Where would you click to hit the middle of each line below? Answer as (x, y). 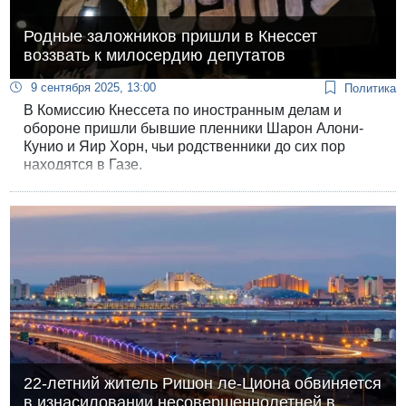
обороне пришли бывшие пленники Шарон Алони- (194, 128)
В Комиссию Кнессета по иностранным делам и (183, 110)
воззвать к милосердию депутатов (155, 55)
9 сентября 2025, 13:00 (94, 87)
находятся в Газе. (83, 164)
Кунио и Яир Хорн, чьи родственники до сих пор (185, 146)
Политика (370, 88)
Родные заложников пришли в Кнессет (171, 36)
